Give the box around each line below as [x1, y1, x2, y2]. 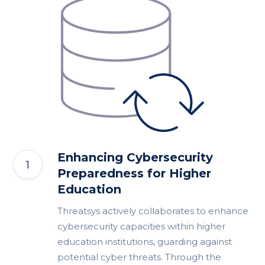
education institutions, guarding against [57, 235, 232, 247]
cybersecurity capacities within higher [57, 220, 226, 232]
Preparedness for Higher [57, 166, 212, 180]
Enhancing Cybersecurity [57, 150, 214, 164]
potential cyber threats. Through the [57, 251, 222, 263]
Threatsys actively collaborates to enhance [57, 205, 249, 216]
